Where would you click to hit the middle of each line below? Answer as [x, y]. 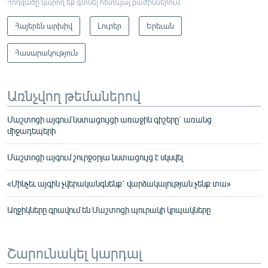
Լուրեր [109, 25]
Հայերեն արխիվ [44, 25]
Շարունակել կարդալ [74, 252]
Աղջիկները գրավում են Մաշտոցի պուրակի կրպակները [109, 209]
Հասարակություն [46, 52]
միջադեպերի [31, 130]
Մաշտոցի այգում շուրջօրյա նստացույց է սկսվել [95, 157]
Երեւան [160, 25]
